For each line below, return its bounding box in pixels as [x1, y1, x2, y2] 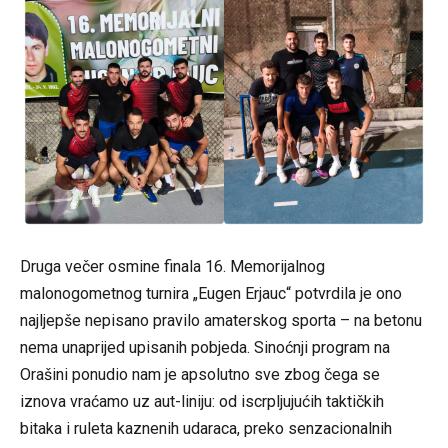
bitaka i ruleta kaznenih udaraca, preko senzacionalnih [20, 418, 392, 438]
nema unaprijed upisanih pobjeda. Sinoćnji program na [20, 337, 390, 357]
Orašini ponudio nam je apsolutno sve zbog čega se [20, 364, 380, 384]
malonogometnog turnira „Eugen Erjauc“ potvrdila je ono [20, 283, 402, 303]
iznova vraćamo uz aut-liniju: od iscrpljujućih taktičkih [20, 391, 384, 411]
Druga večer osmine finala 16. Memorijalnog [20, 256, 325, 276]
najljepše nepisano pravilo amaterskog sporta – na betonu [20, 310, 422, 330]
